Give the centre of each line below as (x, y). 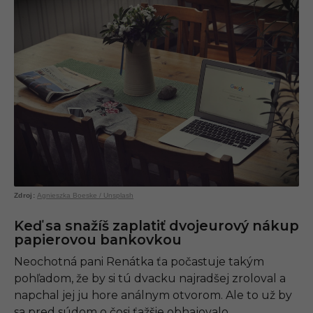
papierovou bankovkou (98, 239)
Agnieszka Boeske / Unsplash (86, 195)
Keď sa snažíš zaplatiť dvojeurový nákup (156, 225)
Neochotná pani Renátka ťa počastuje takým (139, 261)
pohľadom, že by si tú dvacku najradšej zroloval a (150, 278)
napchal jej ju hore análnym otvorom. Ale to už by (153, 295)
